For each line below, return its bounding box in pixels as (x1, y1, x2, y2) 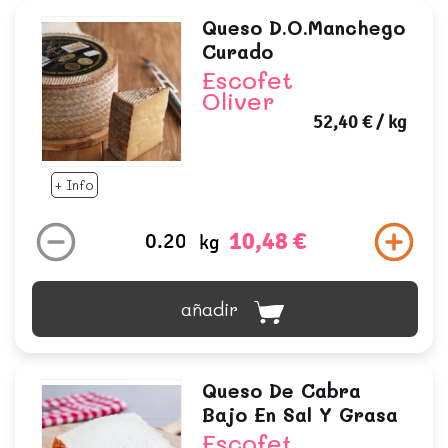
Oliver (201, 85, 275, 117)
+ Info (55, 175, 94, 193)
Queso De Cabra (201, 377, 361, 403)
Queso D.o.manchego (201, 15, 405, 41)
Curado (201, 39, 273, 65)
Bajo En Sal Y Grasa (201, 401, 398, 427)
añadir (180, 296, 238, 321)
